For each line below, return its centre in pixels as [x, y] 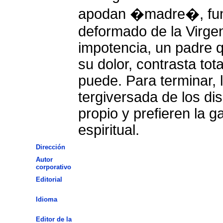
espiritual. [109, 130]
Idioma [46, 199]
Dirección [50, 147]
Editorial [49, 179]
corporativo [53, 167]
